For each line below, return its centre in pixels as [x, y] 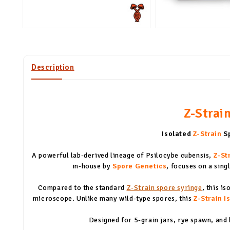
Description [53, 67]
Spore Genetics [140, 166]
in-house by [92, 166]
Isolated [177, 133]
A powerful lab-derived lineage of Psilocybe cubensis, [123, 155]
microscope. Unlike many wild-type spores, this [113, 198]
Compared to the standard [82, 187]
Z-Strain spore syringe [164, 187]
